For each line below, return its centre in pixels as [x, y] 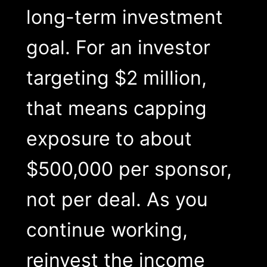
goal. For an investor [118, 48]
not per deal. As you [117, 200]
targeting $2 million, [116, 78]
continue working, [107, 230]
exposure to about [109, 139]
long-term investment [124, 17]
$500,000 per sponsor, [129, 169]
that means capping [116, 108]
